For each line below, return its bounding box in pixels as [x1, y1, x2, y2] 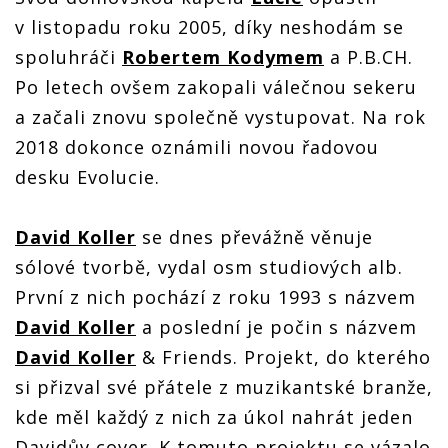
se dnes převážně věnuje [136, 225, 373, 250]
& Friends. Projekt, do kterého [136, 345, 431, 370]
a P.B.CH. [324, 45, 413, 70]
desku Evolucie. [15, 165, 166, 190]
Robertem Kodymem [122, 45, 324, 70]
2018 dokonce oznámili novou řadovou [15, 135, 379, 160]
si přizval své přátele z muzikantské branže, [15, 375, 433, 400]
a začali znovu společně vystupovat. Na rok [15, 105, 426, 130]
